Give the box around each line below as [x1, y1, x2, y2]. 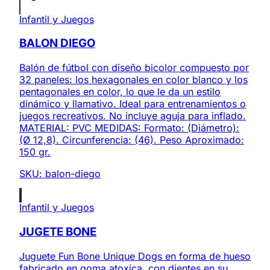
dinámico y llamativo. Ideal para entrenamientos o [19, 98, 246, 110]
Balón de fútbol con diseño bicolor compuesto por [19, 61, 249, 74]
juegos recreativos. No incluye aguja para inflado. [19, 110, 246, 122]
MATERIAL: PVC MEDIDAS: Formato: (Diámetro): [19, 122, 239, 134]
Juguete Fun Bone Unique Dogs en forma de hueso [19, 250, 251, 262]
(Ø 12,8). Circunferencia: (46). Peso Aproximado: [19, 134, 244, 146]
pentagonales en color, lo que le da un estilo [19, 86, 221, 98]
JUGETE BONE [19, 224, 96, 239]
